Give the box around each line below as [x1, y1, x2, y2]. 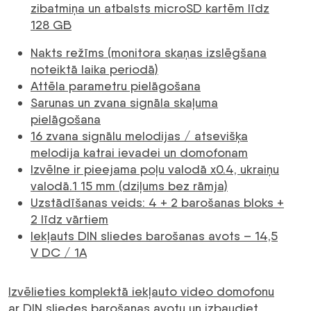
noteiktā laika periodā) [31, 62, 158, 77]
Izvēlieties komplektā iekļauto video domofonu [8, 284, 274, 299]
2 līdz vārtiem [31, 212, 108, 227]
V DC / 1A [31, 245, 87, 260]
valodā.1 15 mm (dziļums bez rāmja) [31, 178, 228, 194]
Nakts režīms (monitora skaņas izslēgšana [31, 45, 267, 60]
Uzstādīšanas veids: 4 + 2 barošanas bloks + [31, 195, 284, 210]
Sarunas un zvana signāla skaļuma [31, 95, 218, 110]
